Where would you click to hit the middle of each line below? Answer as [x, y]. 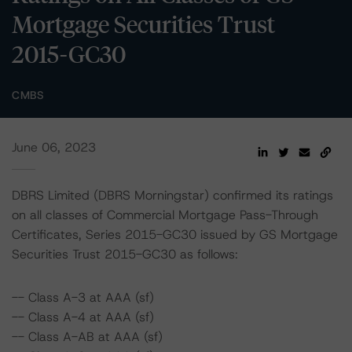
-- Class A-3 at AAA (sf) [83, 297]
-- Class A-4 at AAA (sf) [83, 317]
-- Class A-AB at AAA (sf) [87, 337]
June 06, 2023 [54, 147]
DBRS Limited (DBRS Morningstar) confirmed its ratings [172, 195]
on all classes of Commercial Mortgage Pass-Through [165, 215]
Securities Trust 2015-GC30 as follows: [125, 254]
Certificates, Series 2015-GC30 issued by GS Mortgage [175, 235]
